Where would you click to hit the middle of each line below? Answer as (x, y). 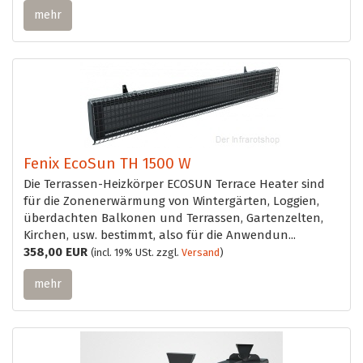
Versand (201, 252)
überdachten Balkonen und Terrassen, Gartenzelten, (173, 218)
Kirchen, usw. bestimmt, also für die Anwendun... (160, 235)
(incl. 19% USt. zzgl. (136, 252)
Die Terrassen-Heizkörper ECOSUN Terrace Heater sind (174, 184)
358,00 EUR (56, 252)
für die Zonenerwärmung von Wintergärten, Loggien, (171, 201)
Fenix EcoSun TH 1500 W (107, 163)
